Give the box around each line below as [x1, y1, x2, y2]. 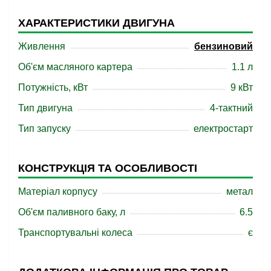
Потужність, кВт [18, 82, 88, 93]
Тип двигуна [18, 103, 73, 113]
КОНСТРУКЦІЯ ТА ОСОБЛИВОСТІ [18, 162, 197, 174]
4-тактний [210, 103, 253, 113]
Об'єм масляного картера [18, 62, 132, 72]
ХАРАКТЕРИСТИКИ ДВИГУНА [18, 17, 175, 29]
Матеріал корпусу [18, 186, 97, 197]
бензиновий [194, 41, 253, 51]
